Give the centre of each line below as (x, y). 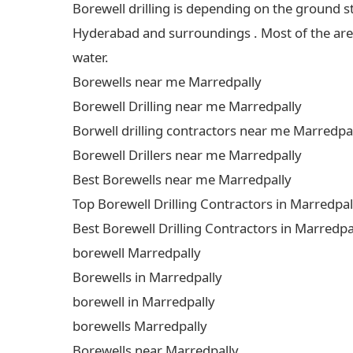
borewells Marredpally (140, 326)
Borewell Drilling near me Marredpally (187, 106)
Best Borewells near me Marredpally (182, 179)
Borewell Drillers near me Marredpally (187, 155)
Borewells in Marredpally (147, 277)
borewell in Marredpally (144, 301)
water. (91, 57)
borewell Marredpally (137, 253)
